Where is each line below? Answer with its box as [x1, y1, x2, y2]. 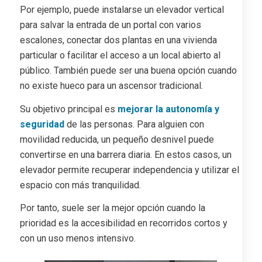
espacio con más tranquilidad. [19, 179, 141, 191]
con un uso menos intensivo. [19, 233, 136, 244]
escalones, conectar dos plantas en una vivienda [19, 35, 217, 46]
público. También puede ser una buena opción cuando [19, 65, 237, 77]
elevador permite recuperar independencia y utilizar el [19, 164, 239, 175]
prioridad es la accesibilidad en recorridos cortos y [19, 218, 227, 229]
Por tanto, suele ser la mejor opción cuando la [19, 202, 205, 214]
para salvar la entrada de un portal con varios [19, 19, 201, 31]
